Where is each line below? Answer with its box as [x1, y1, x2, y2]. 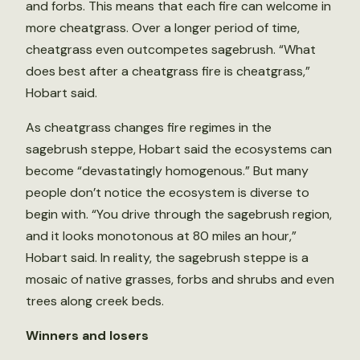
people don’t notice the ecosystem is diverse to [26, 184, 309, 202]
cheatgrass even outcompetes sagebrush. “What [26, 41, 316, 59]
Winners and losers [26, 327, 149, 345]
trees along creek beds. [26, 292, 164, 310]
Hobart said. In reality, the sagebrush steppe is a [26, 249, 309, 267]
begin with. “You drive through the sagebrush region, [26, 206, 332, 223]
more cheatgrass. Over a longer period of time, [26, 19, 300, 37]
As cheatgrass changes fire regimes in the [26, 119, 272, 137]
